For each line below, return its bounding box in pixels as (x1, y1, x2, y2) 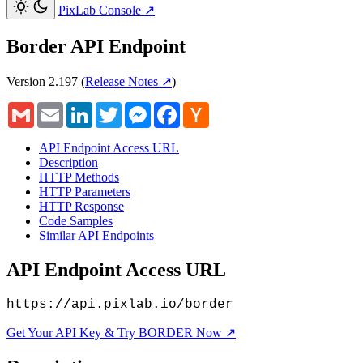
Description (39, 155, 98, 169)
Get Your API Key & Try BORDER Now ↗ (6, 325, 236, 340)
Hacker (209, 100, 246, 115)
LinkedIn (92, 100, 139, 115)
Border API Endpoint (6, 35, 186, 57)
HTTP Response (39, 199, 124, 213)
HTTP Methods (39, 169, 119, 184)
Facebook (180, 100, 230, 115)
